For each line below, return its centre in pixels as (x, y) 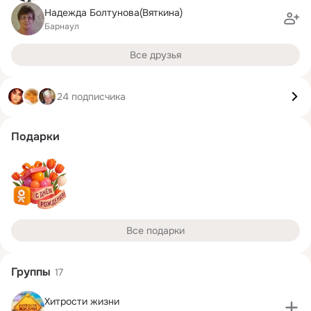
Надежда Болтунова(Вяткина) (114, 12)
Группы (31, 272)
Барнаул (62, 26)
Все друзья (155, 55)
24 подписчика (91, 96)
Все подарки (155, 230)
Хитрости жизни (82, 301)
